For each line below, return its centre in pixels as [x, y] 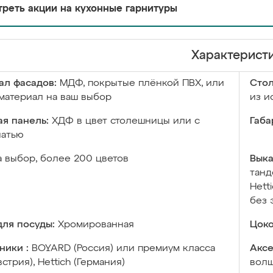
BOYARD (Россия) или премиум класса [123, 249]
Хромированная [96, 225]
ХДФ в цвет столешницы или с [126, 121]
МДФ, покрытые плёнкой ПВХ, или [142, 83]
